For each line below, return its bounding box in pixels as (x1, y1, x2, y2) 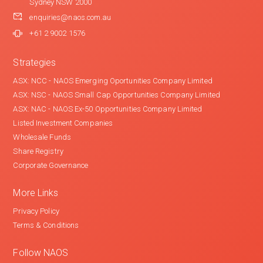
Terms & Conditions (13, 221, 79, 230)
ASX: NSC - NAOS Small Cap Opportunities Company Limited (13, 90, 220, 99)
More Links (13, 187, 59, 198)
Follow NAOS (13, 247, 69, 258)
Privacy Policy (13, 207, 59, 215)
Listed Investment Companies (13, 119, 113, 127)
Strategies (13, 57, 56, 68)
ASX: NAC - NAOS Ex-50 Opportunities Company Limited (13, 104, 203, 113)
